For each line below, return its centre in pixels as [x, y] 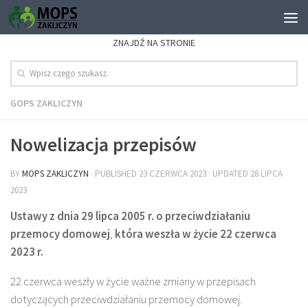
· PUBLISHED [115, 174]
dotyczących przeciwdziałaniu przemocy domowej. [126, 299]
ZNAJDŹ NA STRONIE [154, 43]
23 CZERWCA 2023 [173, 174]
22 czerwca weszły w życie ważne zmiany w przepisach [133, 281]
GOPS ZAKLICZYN [46, 103]
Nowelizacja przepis [91, 145]
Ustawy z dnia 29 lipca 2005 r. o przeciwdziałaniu [130, 217]
